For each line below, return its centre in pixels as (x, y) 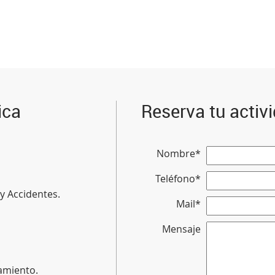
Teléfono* (178, 179)
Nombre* (178, 154)
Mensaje (181, 229)
